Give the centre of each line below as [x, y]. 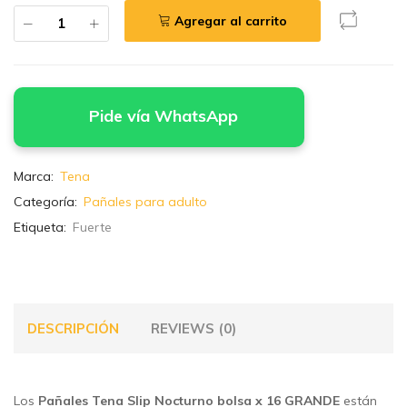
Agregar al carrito [231, 21]
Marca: [35, 177]
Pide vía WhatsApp [164, 115]
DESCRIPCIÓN [73, 329]
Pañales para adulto [145, 202]
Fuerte [92, 228]
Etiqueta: [42, 228]
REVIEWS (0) [194, 329]
